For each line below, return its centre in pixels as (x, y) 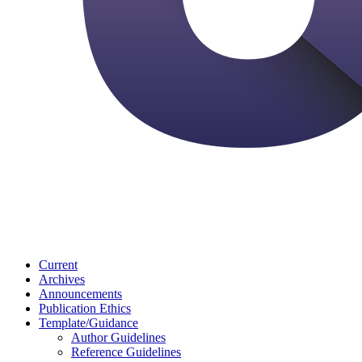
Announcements (80, 294)
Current (58, 265)
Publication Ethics (85, 308)
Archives (62, 279)
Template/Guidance (88, 323)
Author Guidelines (118, 337)
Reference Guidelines (126, 352)
